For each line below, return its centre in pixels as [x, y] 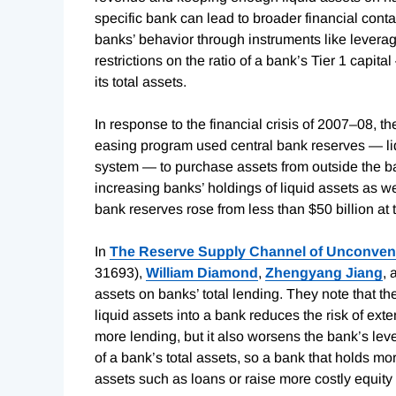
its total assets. [141, 81]
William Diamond [202, 272]
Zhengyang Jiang [324, 272]
